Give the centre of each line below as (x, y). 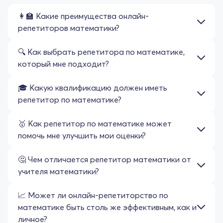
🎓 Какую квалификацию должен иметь (93, 87)
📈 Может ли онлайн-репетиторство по (93, 195)
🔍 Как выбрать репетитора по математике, (101, 52)
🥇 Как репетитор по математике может (95, 123)
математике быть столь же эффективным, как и (107, 207)
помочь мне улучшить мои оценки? (82, 135)
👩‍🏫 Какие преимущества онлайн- (83, 16)
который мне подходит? (63, 63)
